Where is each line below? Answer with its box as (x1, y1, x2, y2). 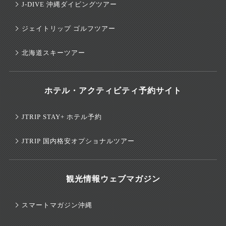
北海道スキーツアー (22, 48, 85, 56)
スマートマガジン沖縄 (22, 201, 92, 209)
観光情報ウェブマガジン (66, 174, 160, 183)
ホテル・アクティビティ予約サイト (44, 86, 182, 95)
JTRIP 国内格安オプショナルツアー (22, 137, 135, 145)
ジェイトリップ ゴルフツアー (22, 24, 116, 32)
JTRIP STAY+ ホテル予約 (22, 112, 102, 121)
